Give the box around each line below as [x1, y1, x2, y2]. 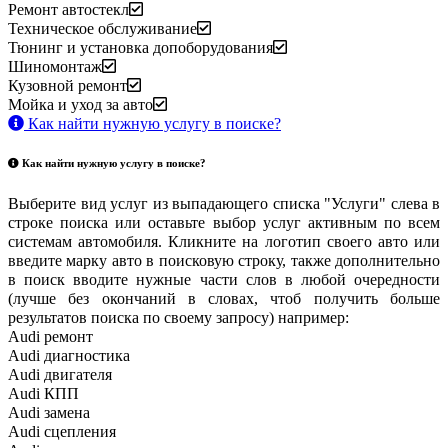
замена [44, 404, 90, 422]
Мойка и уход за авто [8, 95, 153, 113]
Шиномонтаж [8, 57, 102, 75]
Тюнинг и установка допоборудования [8, 38, 273, 56]
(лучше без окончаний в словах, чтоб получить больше [8, 290, 440, 308]
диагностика [44, 347, 130, 365]
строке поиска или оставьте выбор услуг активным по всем [8, 214, 440, 232]
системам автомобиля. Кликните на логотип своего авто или [8, 233, 440, 251]
